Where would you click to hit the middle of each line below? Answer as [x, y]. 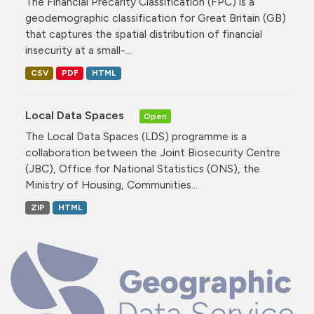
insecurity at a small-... [78, 50]
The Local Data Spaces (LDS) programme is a [136, 137]
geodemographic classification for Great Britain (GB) [156, 18]
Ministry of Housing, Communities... [111, 185]
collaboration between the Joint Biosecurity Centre [153, 153]
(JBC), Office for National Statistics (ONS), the [143, 169]
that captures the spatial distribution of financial [144, 34]
